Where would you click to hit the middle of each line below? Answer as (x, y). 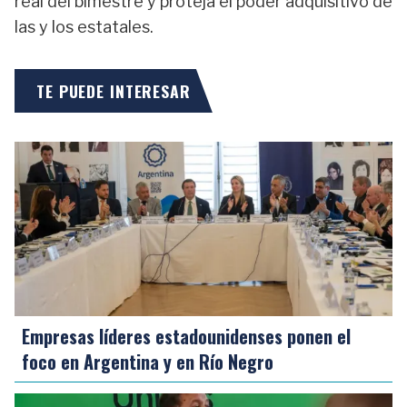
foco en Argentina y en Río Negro (148, 362)
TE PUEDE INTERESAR (114, 91)
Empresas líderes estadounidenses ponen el (186, 336)
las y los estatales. (84, 27)
